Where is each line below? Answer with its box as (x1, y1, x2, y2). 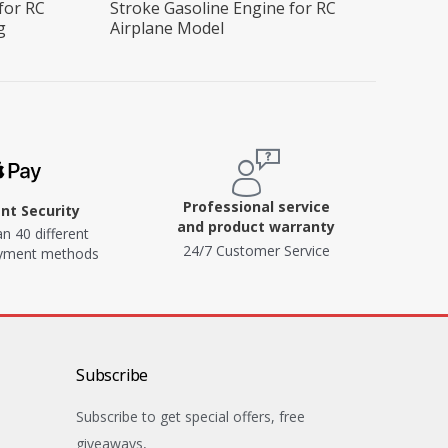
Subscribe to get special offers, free (76, 407, 305, 427)
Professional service (182, 197, 330, 217)
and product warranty (177, 217, 335, 237)
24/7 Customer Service (182, 241, 330, 261)
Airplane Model (110, 17, 225, 40)
